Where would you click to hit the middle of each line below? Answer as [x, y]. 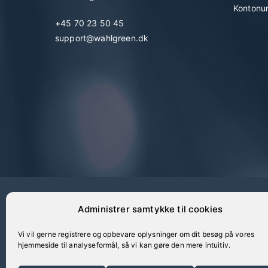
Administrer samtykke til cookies [150, 209]
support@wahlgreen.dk [102, 38]
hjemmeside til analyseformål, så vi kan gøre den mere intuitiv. [124, 245]
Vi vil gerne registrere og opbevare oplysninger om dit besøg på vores [136, 234]
